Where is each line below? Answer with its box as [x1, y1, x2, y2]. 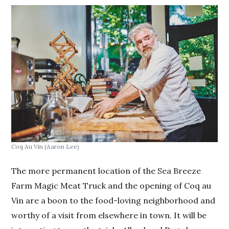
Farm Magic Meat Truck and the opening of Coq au [11, 180, 212, 191]
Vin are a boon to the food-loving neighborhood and [11, 195, 216, 205]
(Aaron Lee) [44, 142, 80, 150]
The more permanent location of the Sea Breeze [11, 165, 201, 176]
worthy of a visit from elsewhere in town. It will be [11, 210, 207, 220]
